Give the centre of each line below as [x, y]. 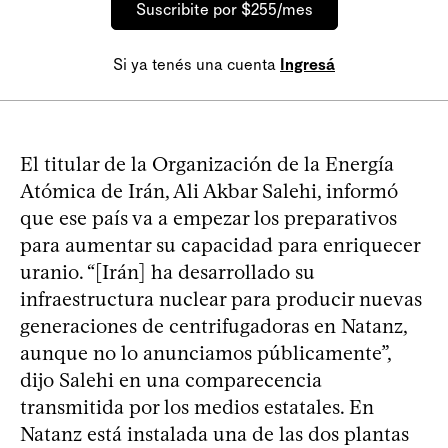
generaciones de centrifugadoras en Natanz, [213, 325]
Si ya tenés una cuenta [196, 64]
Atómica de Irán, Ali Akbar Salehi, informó [209, 190]
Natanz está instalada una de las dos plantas [214, 433]
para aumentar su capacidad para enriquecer [220, 244]
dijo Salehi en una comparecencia [171, 379]
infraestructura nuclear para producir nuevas [221, 298]
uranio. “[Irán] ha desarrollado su [167, 271]
